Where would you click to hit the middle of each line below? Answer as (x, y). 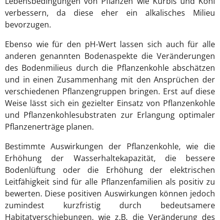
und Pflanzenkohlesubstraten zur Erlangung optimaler (110, 115)
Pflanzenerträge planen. (49, 127)
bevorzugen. (28, 25)
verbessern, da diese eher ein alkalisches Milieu (110, 13)
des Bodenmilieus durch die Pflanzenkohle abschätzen (110, 68)
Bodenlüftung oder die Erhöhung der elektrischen (110, 170)
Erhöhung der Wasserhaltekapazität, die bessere (110, 158)
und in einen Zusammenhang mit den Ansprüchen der (110, 80)
